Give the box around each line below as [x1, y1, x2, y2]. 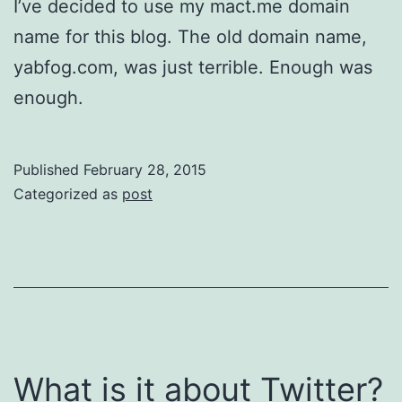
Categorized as [13, 184, 122, 203]
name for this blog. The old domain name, [13, 25, 367, 48]
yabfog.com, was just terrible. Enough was [13, 56, 372, 78]
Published [13, 160, 83, 179]
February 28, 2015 [83, 160, 206, 179]
